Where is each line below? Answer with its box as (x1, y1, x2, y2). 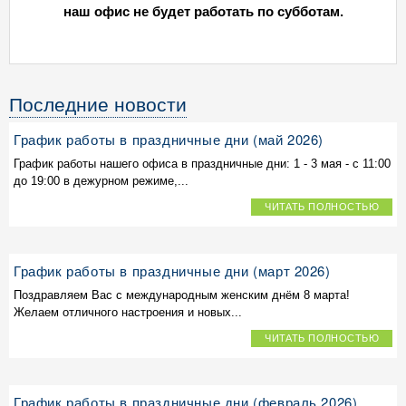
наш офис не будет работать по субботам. (63, 4, 343, 19)
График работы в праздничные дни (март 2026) (14, 261, 331, 280)
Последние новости (9, 90, 187, 117)
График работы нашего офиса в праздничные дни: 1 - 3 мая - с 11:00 (14, 157, 391, 170)
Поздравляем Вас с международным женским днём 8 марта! (14, 288, 350, 302)
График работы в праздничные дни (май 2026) (14, 130, 324, 149)
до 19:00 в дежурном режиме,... (14, 174, 188, 188)
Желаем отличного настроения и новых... (14, 305, 242, 319)
